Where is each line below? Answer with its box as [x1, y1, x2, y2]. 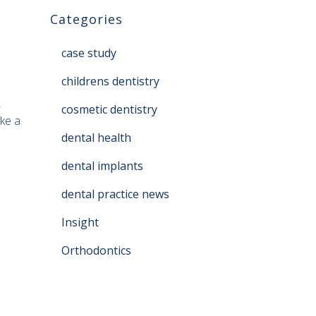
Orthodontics [61, 243, 131, 258]
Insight [61, 214, 99, 230]
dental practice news [61, 186, 169, 202]
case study [61, 45, 116, 61]
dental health [61, 130, 131, 145]
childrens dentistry [61, 73, 159, 89]
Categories [50, 11, 123, 28]
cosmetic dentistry [61, 102, 157, 117]
